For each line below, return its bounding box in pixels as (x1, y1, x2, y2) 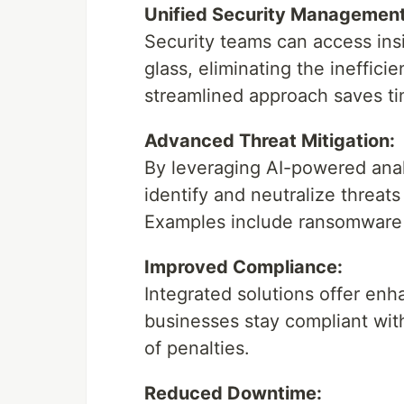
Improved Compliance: (144, 256, 343, 279)
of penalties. (144, 337, 250, 360)
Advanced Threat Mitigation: (144, 130, 395, 152)
